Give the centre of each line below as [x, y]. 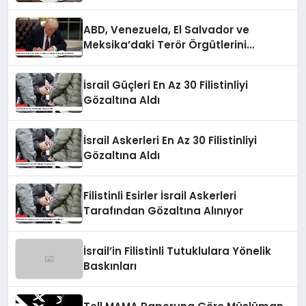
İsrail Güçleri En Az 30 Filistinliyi [166, 85]
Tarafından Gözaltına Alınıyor [164, 211]
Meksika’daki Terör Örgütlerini [165, 45]
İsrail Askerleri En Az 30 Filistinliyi [170, 141]
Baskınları [110, 266]
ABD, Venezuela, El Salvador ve [167, 30]
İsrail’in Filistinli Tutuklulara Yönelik [178, 251]
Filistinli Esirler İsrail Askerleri [160, 196]
